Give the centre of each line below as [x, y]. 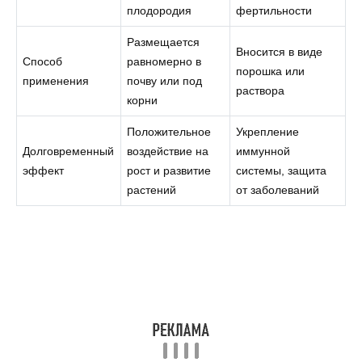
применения [56, 80]
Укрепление [268, 131]
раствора [261, 90]
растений [152, 189]
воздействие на [168, 151]
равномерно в [164, 61]
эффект [44, 170]
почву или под [165, 80]
